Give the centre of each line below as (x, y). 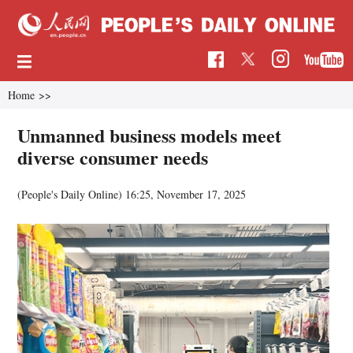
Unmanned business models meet (150, 135)
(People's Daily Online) (72, 194)
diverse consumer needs (113, 157)
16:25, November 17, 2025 (186, 194)
